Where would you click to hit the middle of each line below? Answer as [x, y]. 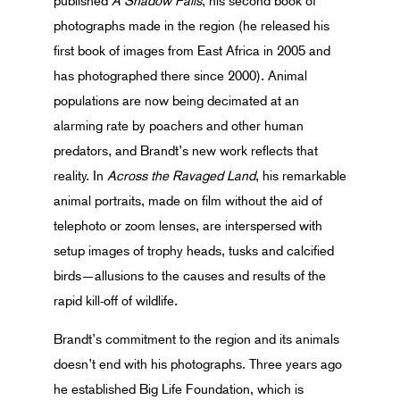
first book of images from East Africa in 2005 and [192, 51]
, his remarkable [301, 176]
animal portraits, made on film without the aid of [188, 201]
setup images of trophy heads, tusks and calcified [194, 251]
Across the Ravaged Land [181, 176]
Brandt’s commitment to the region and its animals [196, 339]
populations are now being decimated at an [176, 101]
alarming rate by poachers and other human [179, 126]
